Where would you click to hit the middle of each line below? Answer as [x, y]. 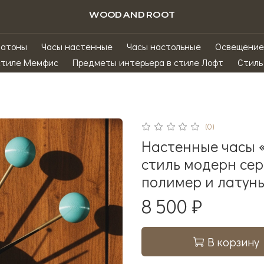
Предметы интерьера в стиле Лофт [148, 62]
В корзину [233, 241]
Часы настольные [164, 47]
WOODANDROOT [132, 14]
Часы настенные [77, 47]
